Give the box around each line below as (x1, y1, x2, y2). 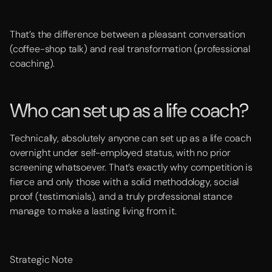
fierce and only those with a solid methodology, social (10, 175, 239, 188)
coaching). (10, 57, 55, 70)
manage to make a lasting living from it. (10, 205, 177, 217)
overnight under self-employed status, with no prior (10, 146, 231, 159)
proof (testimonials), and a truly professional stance (10, 190, 233, 203)
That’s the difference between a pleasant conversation (10, 28, 245, 41)
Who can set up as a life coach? (10, 98, 248, 123)
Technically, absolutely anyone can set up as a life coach (10, 132, 251, 144)
